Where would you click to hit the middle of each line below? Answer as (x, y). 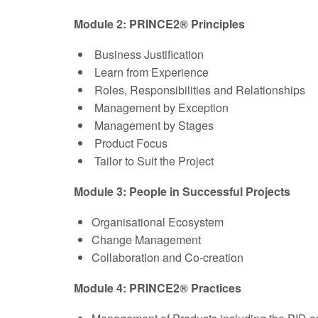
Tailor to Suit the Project (152, 161)
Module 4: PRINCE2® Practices (157, 288)
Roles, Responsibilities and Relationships (198, 90)
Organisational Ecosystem (157, 222)
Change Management (146, 240)
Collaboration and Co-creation (167, 258)
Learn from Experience (150, 72)
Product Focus (129, 143)
